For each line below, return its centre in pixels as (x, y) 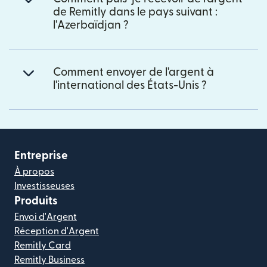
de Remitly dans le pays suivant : (135, 12)
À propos (34, 171)
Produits (36, 201)
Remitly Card (43, 245)
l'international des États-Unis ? (130, 85)
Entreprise (41, 156)
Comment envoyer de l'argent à (133, 72)
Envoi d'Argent (46, 217)
